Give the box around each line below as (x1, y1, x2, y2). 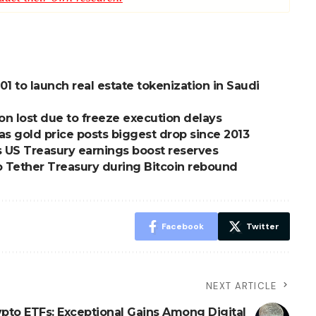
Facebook (161, 221, 204, 232)
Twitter (245, 221, 279, 232)
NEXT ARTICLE (206, 280, 277, 292)
